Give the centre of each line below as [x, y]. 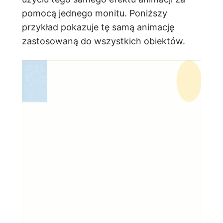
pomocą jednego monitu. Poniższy [95, 13]
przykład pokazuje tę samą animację [98, 27]
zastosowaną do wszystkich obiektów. [104, 41]
